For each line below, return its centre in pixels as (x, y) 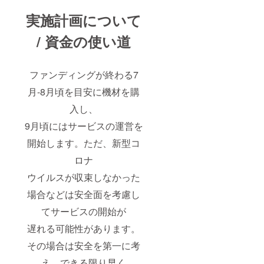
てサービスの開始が (84, 211)
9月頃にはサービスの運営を (84, 126)
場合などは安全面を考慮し (84, 194)
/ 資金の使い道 (84, 41)
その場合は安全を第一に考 (84, 245)
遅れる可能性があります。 (84, 228)
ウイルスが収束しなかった (84, 177)
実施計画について (84, 20)
